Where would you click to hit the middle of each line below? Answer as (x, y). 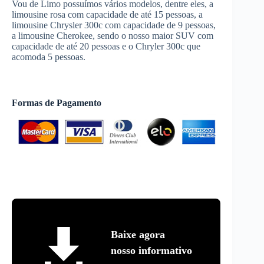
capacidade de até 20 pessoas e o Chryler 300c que (106, 46)
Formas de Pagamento (57, 103)
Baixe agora (138, 234)
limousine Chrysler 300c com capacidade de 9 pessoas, (114, 25)
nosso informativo (151, 250)
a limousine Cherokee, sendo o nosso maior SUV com (113, 35)
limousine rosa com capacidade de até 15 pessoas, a (107, 14)
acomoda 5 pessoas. (49, 57)
